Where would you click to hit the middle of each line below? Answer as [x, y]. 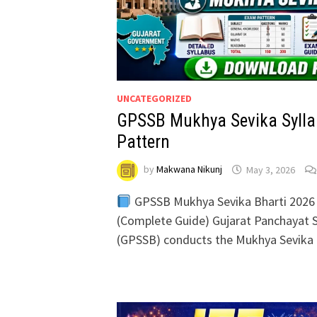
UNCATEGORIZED [155, 99]
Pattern [144, 142]
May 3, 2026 [271, 169]
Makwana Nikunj [190, 169]
